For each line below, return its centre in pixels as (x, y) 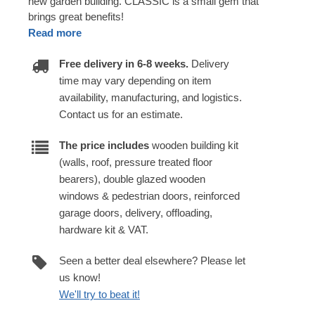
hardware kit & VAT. (104, 229)
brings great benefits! (76, 16)
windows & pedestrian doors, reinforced (149, 195)
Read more (55, 32)
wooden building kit (194, 145)
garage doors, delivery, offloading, (136, 212)
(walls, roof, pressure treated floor (136, 162)
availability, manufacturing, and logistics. (150, 97)
